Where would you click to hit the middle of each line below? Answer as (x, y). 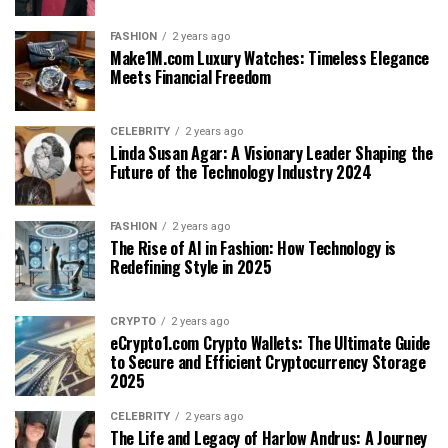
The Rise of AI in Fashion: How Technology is (253, 247)
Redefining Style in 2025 (191, 266)
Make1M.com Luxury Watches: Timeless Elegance (269, 57)
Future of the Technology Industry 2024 (241, 171)
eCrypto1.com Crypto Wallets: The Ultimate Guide (270, 342)
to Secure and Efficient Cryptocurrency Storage (268, 361)
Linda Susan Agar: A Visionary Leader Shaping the (271, 152)
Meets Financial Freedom (190, 76)
